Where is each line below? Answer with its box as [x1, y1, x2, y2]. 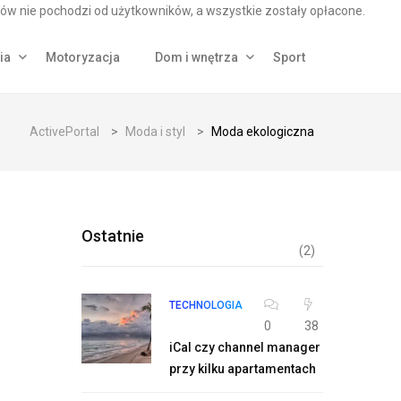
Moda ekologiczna [211, 124, 314, 139]
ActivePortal [30, 124, 99, 139]
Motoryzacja [46, 50, 120, 64]
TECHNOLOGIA [169, 299, 243, 311]
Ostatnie [81, 226, 144, 245]
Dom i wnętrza [155, 50, 238, 64]
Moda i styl [125, 124, 185, 139]
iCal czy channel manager [169, 340, 320, 354]
